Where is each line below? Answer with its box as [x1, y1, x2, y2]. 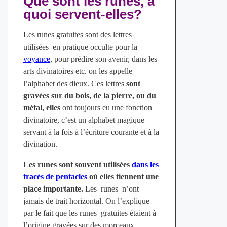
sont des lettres [85, 30, 132, 39]
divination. [23, 139, 57, 148]
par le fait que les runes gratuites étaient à [23, 208, 156, 217]
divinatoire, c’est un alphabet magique [23, 115, 144, 124]
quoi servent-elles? [23, 6, 142, 22]
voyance [23, 54, 50, 63]
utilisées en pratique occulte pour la [23, 42, 137, 51]
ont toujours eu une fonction [62, 103, 152, 112]
